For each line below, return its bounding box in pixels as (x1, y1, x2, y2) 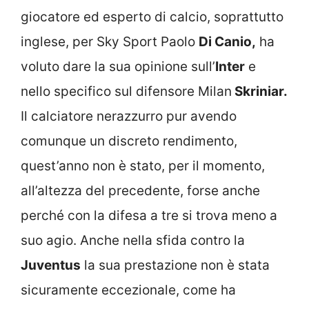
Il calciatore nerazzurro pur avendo (21, 108, 237, 125)
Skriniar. (232, 83, 288, 100)
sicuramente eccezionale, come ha (21, 282, 236, 299)
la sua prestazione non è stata (81, 257, 270, 274)
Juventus (21, 257, 81, 274)
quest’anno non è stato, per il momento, (21, 158, 265, 175)
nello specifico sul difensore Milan (21, 83, 232, 100)
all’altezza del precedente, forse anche (21, 183, 260, 199)
